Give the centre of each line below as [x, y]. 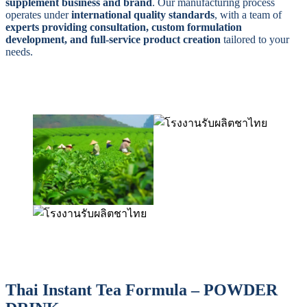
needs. [19, 51]
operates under [38, 14]
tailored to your [255, 39]
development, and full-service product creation [113, 39]
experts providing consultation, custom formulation [124, 27]
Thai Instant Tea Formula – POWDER [142, 290]
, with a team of [248, 14]
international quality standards [143, 14]
